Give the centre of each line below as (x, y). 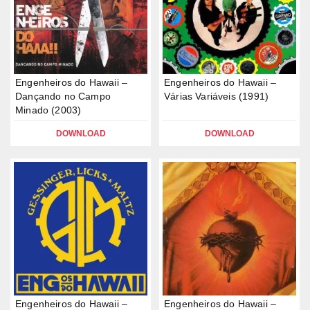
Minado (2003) (48, 110)
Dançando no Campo (63, 96)
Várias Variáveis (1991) (217, 96)
